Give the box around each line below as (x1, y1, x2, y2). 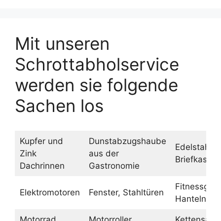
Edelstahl (175, 142, 212, 152)
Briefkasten (175, 154, 220, 164)
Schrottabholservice (15, 53, 179, 74)
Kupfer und (19, 136, 63, 146)
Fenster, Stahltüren (88, 187, 164, 197)
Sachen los (15, 95, 104, 116)
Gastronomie (88, 160, 140, 171)
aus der (88, 148, 119, 158)
